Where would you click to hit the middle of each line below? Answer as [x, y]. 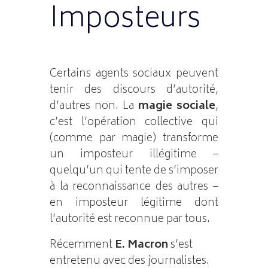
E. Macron [141, 245]
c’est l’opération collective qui [134, 122]
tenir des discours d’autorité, [134, 90]
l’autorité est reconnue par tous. [130, 219]
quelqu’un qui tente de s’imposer [134, 171]
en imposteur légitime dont [134, 203]
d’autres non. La [94, 106]
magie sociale [177, 106]
